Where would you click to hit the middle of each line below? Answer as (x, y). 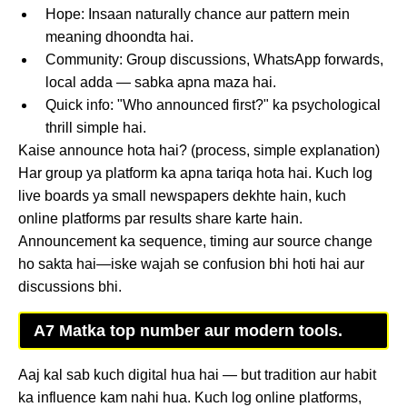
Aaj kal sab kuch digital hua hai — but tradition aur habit (197, 374)
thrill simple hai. (96, 127)
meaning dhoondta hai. (119, 36)
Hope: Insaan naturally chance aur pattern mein (198, 14)
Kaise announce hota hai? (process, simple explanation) (199, 150)
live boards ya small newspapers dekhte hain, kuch (182, 195)
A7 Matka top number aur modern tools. (188, 330)
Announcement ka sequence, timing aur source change (195, 241)
